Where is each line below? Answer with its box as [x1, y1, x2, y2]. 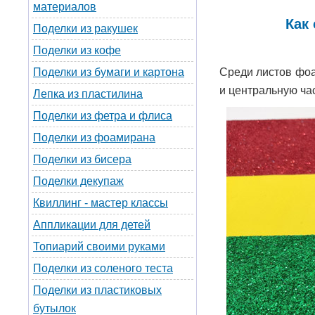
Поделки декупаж [33, 175, 124, 187]
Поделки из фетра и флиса [33, 110, 172, 122]
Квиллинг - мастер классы [33, 197, 168, 209]
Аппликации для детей [33, 219, 150, 231]
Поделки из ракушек [33, 22, 138, 34]
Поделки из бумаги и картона [33, 66, 184, 78]
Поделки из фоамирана [33, 131, 155, 143]
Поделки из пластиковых [33, 284, 162, 296]
